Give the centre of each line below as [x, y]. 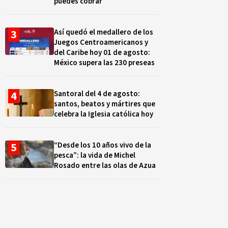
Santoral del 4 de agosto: [97, 94]
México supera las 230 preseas [104, 63]
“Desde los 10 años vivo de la [103, 145]
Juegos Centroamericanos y [101, 42]
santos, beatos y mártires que [105, 104]
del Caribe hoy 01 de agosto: [102, 53]
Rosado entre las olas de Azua [105, 166]
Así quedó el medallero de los [104, 32]
